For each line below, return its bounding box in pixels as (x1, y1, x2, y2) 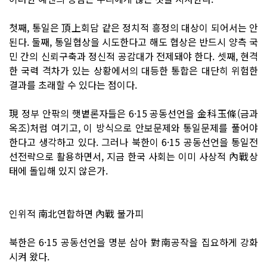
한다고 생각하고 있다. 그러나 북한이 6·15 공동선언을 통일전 (9, 134, 258, 149)
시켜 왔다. (9, 249, 49, 263)
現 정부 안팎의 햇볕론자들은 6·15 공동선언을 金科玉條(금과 (9, 105, 258, 120)
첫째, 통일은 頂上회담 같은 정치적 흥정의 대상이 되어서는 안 (9, 20, 258, 35)
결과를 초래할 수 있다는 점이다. (9, 77, 137, 92)
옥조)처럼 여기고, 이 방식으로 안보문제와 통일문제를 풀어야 (9, 120, 258, 135)
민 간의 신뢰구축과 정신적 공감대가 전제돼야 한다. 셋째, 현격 (9, 48, 258, 63)
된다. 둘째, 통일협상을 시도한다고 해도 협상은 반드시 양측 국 (9, 34, 258, 49)
